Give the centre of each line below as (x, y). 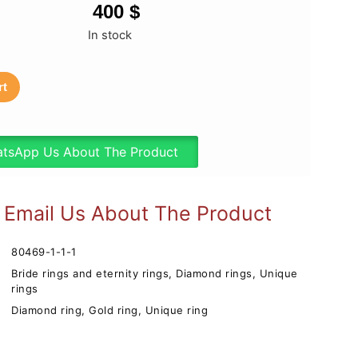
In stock (110, 36)
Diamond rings (214, 273)
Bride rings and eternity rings (90, 273)
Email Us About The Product (137, 213)
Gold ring (113, 310)
